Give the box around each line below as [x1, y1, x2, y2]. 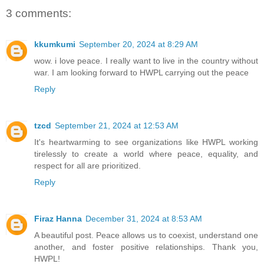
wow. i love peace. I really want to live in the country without [34, 55, 258, 65]
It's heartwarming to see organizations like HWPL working [34, 137, 258, 147]
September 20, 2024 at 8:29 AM [79, 39, 198, 49]
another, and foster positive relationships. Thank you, [34, 242, 258, 252]
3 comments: [6, 7, 71, 20]
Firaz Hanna [34, 213, 82, 223]
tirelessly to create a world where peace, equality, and [34, 148, 258, 159]
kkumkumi [34, 39, 75, 49]
